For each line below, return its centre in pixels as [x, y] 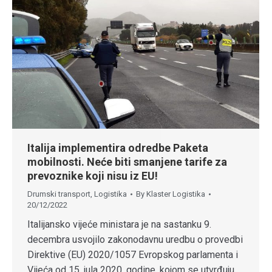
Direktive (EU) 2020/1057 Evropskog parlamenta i [133, 255]
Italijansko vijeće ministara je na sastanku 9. [119, 225]
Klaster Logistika [176, 194]
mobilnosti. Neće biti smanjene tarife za [127, 162]
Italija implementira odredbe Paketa [118, 148]
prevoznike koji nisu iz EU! [93, 176]
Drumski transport [59, 194]
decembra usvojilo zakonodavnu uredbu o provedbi [135, 240]
